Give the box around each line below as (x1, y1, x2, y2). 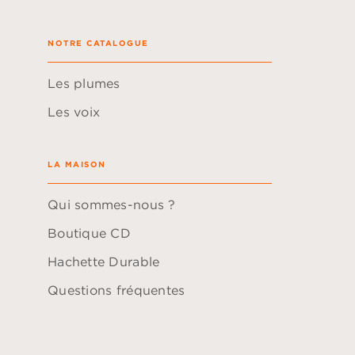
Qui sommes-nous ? (48, 196, 176, 212)
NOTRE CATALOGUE (48, 36, 149, 48)
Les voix (48, 103, 101, 120)
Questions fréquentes (48, 281, 185, 298)
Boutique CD (48, 224, 131, 241)
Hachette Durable (48, 253, 160, 269)
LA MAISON (48, 158, 106, 170)
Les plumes (48, 74, 120, 91)
